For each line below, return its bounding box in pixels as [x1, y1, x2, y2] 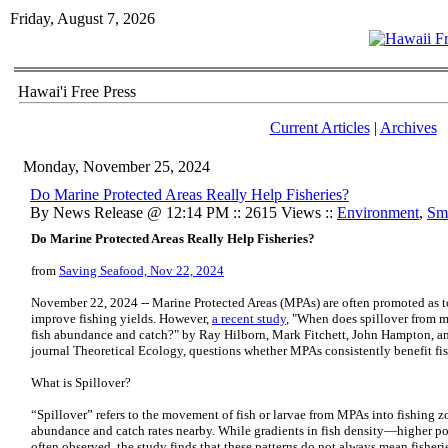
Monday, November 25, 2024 [23, 158, 210, 175]
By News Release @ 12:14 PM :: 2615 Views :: [30, 204, 337, 221]
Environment [337, 204, 419, 221]
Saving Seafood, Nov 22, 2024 [59, 263, 224, 278]
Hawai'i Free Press [18, 83, 136, 100]
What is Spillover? [31, 375, 131, 390]
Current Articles [269, 119, 370, 136]
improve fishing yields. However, [31, 311, 212, 326]
